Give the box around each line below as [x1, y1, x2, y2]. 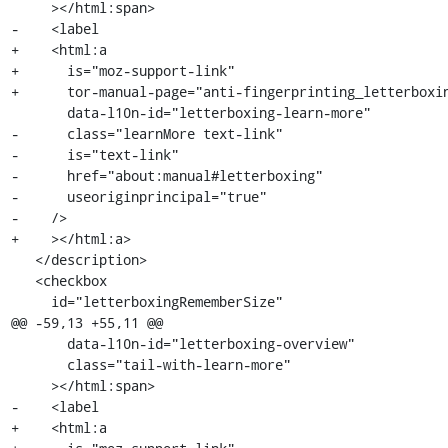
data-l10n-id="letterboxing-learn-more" [10, 103, 67, 122]
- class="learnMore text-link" [10, 124, 283, 143]
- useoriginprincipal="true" [10, 187, 267, 206]
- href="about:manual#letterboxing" [10, 166, 323, 185]
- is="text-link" [10, 145, 179, 164]
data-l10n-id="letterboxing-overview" [10, 334, 67, 353]
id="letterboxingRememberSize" [10, 292, 51, 311]
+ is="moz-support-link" [10, 61, 235, 80]
